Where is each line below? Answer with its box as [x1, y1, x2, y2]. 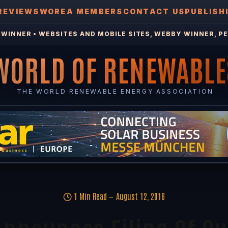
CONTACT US [123, 7, 185, 16]
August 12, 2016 [116, 191, 165, 201]
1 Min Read [74, 191, 107, 201]
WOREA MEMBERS [39, 7, 123, 16]
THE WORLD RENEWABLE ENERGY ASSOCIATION [16, 88, 214, 95]
